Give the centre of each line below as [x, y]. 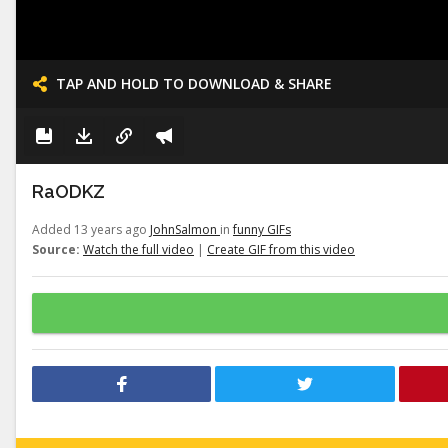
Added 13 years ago [91, 229]
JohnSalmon [185, 229]
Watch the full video [138, 249]
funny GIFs [262, 229]
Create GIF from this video [281, 249]
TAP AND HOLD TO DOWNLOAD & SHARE [194, 83]
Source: [56, 249]
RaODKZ [68, 191]
